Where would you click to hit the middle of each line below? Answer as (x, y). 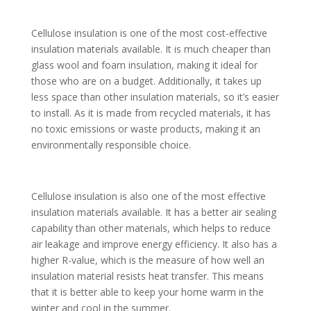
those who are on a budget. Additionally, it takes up (146, 81)
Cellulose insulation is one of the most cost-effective (149, 33)
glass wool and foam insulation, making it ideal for (144, 65)
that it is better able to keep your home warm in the (147, 292)
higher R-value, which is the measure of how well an (148, 260)
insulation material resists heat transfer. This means (147, 276)
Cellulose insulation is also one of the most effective (148, 196)
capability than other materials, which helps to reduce (151, 228)
